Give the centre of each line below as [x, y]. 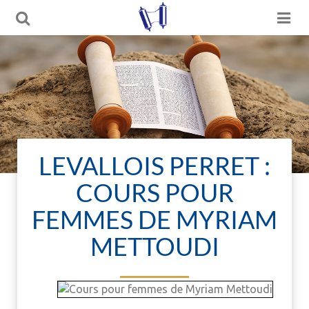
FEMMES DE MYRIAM [154, 219]
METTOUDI [154, 246]
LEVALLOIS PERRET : [154, 166]
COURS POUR [154, 192]
